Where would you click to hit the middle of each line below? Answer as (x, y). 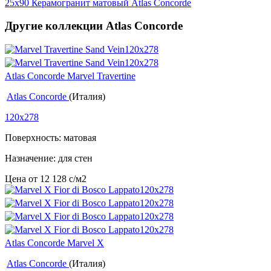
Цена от (22, 179)
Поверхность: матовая (51, 138)
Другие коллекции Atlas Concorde (94, 26)
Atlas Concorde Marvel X (54, 243)
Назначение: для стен (49, 158)
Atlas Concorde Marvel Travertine (70, 76)
